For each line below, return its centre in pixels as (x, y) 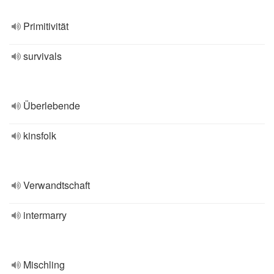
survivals (43, 56)
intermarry (45, 215)
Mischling (44, 265)
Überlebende (52, 106)
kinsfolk (40, 135)
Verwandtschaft (57, 185)
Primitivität (46, 26)
